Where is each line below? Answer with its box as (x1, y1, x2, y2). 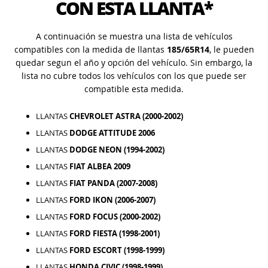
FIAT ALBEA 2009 (69, 160, 130, 172)
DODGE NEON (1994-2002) (69, 144, 165, 155)
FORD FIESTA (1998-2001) (69, 227, 160, 239)
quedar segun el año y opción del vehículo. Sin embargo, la (16, 56, 252, 68)
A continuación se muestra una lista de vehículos (35, 30, 233, 42)
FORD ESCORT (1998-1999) (69, 244, 165, 255)
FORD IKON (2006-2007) (69, 194, 156, 205)
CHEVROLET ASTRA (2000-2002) (69, 110, 183, 121)
